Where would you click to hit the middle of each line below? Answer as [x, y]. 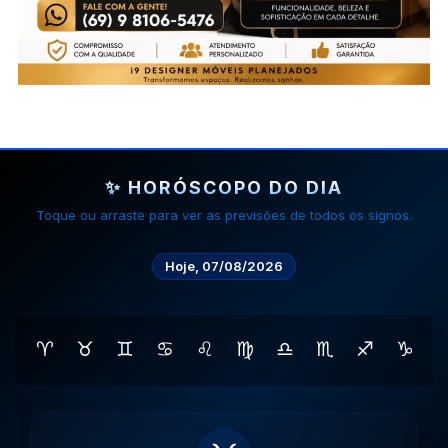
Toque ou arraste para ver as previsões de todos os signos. [224, 215]
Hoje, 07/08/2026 [224, 265]
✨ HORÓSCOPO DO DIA [224, 188]
